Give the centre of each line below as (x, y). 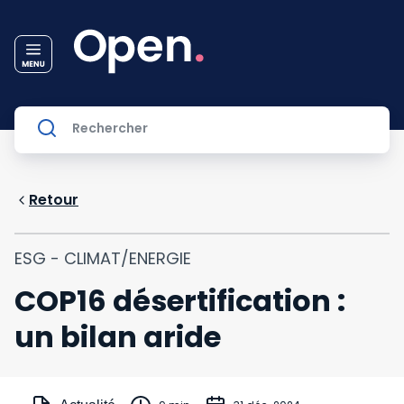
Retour (54, 200)
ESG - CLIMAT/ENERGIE (103, 258)
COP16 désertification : (180, 301)
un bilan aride (118, 337)
